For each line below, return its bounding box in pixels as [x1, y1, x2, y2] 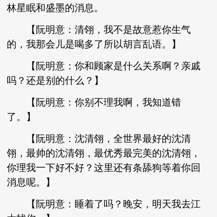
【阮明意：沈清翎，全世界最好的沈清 [7, 133, 191, 144]
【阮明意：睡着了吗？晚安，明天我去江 [7, 199, 201, 209]
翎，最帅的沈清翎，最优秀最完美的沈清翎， [7, 148, 201, 158]
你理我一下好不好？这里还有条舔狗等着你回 [7, 162, 201, 173]
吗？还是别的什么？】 [7, 75, 104, 86]
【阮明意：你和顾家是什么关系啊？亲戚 [7, 61, 201, 71]
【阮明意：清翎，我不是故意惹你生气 [7, 24, 191, 35]
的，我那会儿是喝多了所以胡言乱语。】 [7, 39, 182, 49]
